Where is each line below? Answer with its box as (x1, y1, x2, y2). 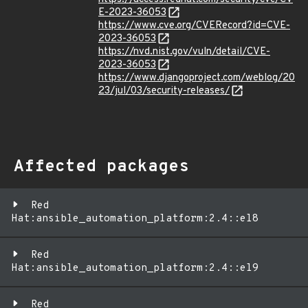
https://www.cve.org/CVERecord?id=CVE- (98, 19, 290, 32)
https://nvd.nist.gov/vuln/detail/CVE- (98, 45, 270, 58)
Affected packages (14, 157, 189, 177)
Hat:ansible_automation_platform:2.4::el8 (11, 212, 258, 225)
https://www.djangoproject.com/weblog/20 (98, 71, 295, 85)
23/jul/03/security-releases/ (98, 85, 230, 98)
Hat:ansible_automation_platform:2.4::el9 (11, 262, 258, 275)
